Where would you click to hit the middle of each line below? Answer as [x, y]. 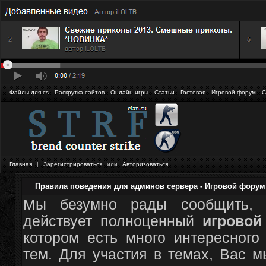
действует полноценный [113, 221]
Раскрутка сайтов [80, 92]
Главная [21, 164]
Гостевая [193, 92]
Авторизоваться [145, 164]
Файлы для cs [29, 92]
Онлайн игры [129, 92]
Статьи [164, 92]
